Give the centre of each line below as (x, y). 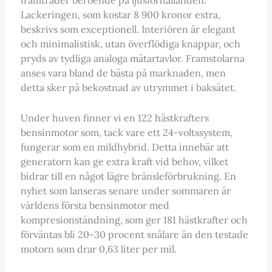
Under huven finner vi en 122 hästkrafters (114, 117)
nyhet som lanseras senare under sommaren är (125, 190)
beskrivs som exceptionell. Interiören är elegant (128, 29)
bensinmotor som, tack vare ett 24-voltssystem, (126, 132)
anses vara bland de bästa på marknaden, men (123, 73)
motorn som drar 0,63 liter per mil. (98, 249)
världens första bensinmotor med (95, 205)
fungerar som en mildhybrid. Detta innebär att (124, 147)
